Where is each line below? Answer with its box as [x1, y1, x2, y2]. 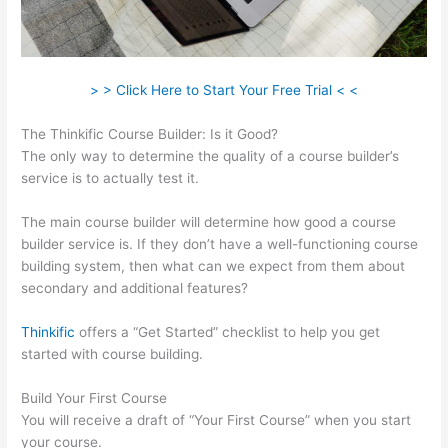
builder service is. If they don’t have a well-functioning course [21, 235, 419, 252]
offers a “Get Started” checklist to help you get [75, 323, 381, 340]
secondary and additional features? [21, 279, 249, 296]
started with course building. [21, 345, 204, 362]
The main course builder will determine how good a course [21, 213, 397, 230]
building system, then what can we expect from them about [21, 257, 406, 274]
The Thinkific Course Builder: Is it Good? [21, 126, 279, 143]
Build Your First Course [21, 389, 168, 406]
